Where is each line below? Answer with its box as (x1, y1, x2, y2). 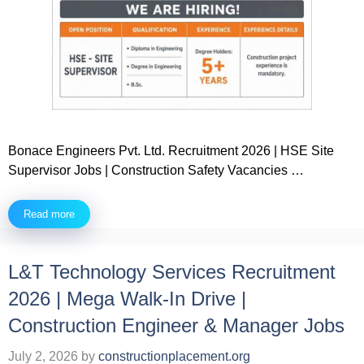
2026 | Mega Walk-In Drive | (8, 288, 246, 310)
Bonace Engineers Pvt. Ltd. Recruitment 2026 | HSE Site (8, 144, 334, 158)
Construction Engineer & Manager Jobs (8, 314, 344, 337)
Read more (24, 208, 75, 221)
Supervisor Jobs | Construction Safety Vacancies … (8, 163, 304, 178)
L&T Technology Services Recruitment (8, 261, 336, 284)
